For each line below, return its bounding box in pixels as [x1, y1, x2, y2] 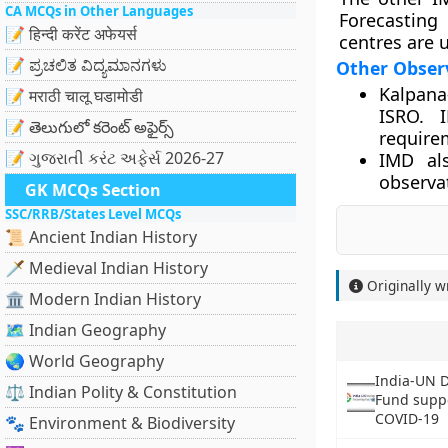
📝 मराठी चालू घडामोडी [5, 85, 143, 107]
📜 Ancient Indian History [5, 226, 197, 248]
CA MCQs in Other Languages [5, 2, 193, 20]
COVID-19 [375, 409, 440, 428]
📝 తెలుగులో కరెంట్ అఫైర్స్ [5, 116, 174, 138]
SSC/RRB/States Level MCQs [5, 205, 181, 223]
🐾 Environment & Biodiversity [5, 412, 235, 434]
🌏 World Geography [5, 350, 164, 372]
